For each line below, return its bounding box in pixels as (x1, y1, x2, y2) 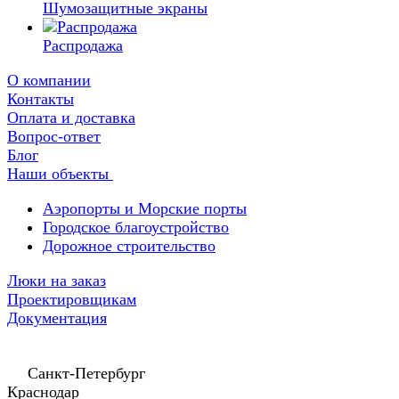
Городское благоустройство (43, 218, 229, 236)
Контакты (7, 90, 74, 108)
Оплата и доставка (7, 109, 135, 126)
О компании (7, 71, 91, 89)
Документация (7, 309, 107, 327)
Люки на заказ (7, 272, 106, 289)
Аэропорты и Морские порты (43, 199, 247, 217)
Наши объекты (7, 165, 113, 183)
